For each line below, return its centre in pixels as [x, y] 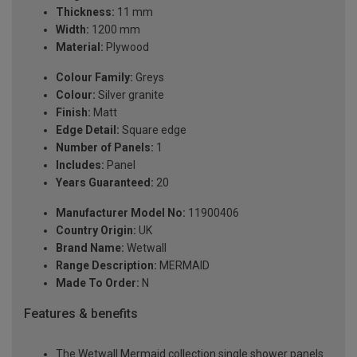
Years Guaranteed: [105, 183]
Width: [73, 30]
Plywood [126, 47]
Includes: [80, 165]
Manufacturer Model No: [121, 213]
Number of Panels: [105, 148]
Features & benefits [81, 314]
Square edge [153, 130]
